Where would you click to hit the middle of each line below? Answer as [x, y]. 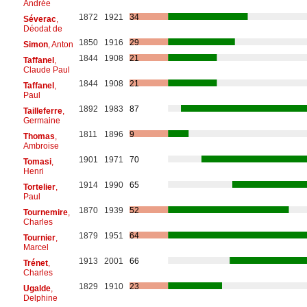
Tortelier [39, 187]
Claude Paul [46, 70]
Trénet [35, 263]
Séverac [39, 19]
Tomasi [37, 161]
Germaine [41, 120]
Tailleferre [42, 111]
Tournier [39, 237]
